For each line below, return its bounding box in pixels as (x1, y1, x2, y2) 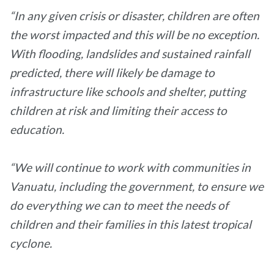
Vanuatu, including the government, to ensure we (10, 179, 264, 193)
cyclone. (10, 236, 52, 250)
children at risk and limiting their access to (10, 103, 227, 117)
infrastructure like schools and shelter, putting (10, 84, 246, 98)
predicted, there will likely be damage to (10, 65, 215, 80)
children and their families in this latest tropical (10, 217, 251, 231)
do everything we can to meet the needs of (10, 198, 228, 212)
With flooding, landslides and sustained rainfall (10, 46, 250, 61)
